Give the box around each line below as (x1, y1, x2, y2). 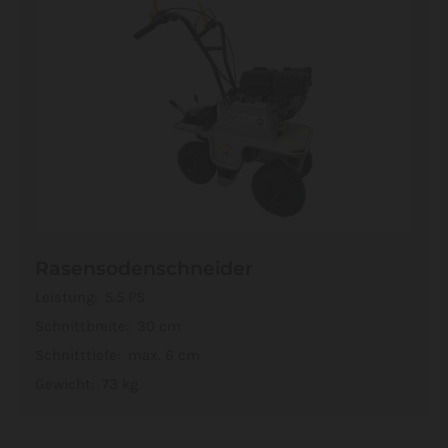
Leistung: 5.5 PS (35, 287, 145, 306)
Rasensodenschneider (35, 256, 253, 280)
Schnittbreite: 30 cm (35, 316, 181, 335)
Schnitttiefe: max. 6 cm (35, 345, 200, 364)
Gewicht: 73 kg (35, 374, 138, 393)
